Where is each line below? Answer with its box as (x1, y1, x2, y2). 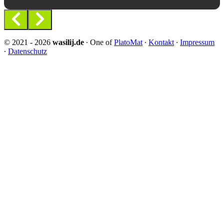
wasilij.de (52, 37, 84, 46)
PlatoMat (114, 37, 142, 46)
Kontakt (148, 37, 174, 46)
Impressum (180, 37, 214, 46)
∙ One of (84, 37, 114, 46)
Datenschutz (8, 46, 47, 55)
